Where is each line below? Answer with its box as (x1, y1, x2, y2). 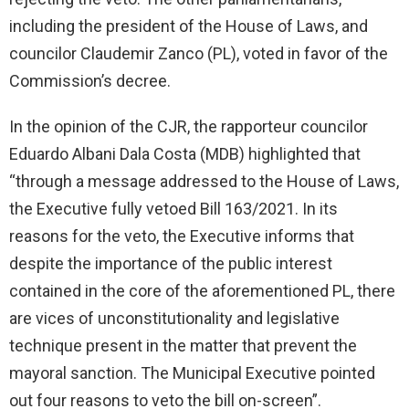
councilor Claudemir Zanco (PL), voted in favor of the (9, 43, 388, 63)
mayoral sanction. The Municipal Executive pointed (9, 362, 375, 383)
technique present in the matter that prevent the (9, 335, 357, 355)
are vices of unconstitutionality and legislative (9, 308, 340, 328)
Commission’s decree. (9, 70, 171, 90)
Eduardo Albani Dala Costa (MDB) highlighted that (9, 143, 361, 163)
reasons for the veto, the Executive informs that (9, 225, 354, 246)
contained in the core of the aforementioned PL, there (9, 280, 395, 300)
